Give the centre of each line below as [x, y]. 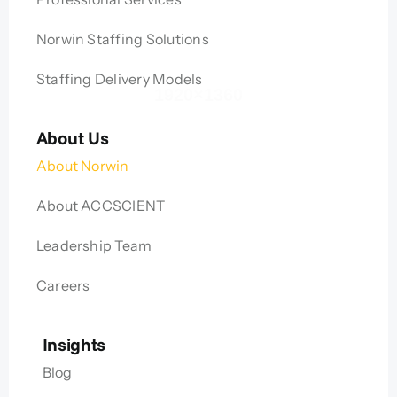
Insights [74, 344]
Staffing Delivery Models [119, 78]
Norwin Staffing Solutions [122, 39]
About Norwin [82, 165]
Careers [63, 285]
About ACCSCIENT [101, 205]
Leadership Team [94, 245]
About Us [72, 137]
